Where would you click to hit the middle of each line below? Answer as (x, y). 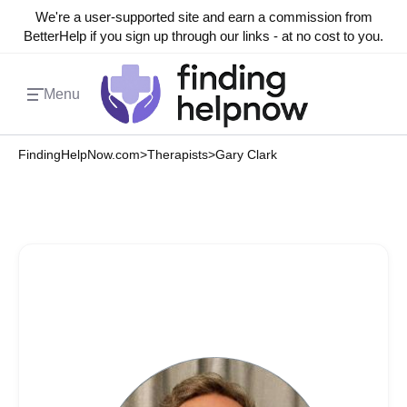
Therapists (178, 154)
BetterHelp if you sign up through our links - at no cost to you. (203, 36)
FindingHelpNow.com (79, 154)
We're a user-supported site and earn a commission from (203, 17)
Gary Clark (246, 154)
